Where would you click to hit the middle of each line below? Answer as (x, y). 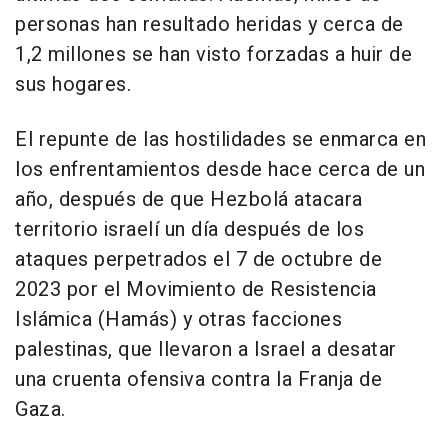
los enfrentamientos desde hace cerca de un (220, 169)
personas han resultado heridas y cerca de (209, 24)
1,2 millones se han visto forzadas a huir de (213, 54)
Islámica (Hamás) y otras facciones (178, 319)
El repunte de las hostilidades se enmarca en (220, 139)
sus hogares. (73, 84)
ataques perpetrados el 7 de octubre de (198, 259)
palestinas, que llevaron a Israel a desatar (206, 349)
